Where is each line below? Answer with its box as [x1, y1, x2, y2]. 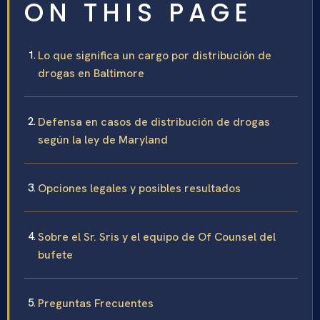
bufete [38, 247, 73, 263]
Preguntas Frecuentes [38, 296, 154, 311]
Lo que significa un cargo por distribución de [38, 48, 271, 64]
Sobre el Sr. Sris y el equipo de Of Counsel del [38, 229, 276, 245]
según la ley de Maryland [38, 132, 168, 148]
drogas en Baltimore [38, 66, 144, 81]
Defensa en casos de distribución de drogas [38, 114, 270, 130]
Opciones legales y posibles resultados [38, 181, 241, 196]
